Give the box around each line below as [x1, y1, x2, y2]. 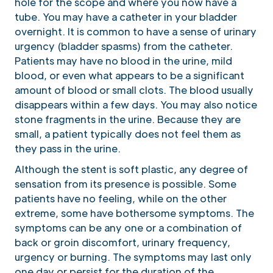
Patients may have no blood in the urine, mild [15, 54, 232, 67]
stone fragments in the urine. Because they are [15, 112, 241, 126]
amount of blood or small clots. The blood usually [15, 83, 253, 96]
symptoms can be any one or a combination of [15, 221, 242, 234]
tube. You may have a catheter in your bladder [15, 10, 237, 23]
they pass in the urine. [15, 141, 121, 155]
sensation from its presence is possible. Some [15, 177, 236, 190]
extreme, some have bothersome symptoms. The [15, 206, 254, 219]
